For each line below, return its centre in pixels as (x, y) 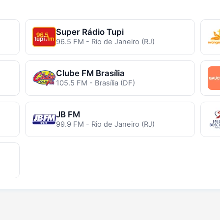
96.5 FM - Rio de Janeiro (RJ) (105, 42)
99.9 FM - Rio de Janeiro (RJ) (105, 124)
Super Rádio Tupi (90, 32)
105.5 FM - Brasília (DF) (95, 83)
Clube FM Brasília (90, 73)
